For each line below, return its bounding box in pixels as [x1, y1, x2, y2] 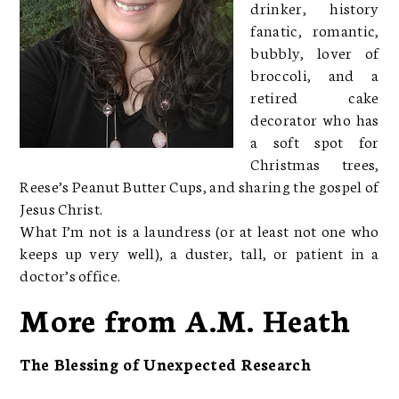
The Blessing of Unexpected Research [20, 352, 311, 374]
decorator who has [250, 107, 379, 129]
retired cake [250, 85, 379, 107]
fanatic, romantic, [250, 18, 379, 40]
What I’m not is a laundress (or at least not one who [20, 218, 379, 240]
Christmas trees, [250, 151, 379, 174]
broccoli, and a [250, 62, 379, 85]
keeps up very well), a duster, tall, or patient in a [20, 240, 379, 263]
